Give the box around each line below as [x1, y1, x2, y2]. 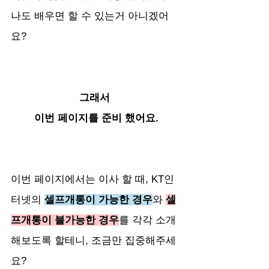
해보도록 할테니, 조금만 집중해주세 [11, 235, 176, 246]
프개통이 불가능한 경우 [11, 214, 119, 226]
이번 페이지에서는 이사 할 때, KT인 [11, 174, 174, 185]
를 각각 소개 [119, 214, 176, 226]
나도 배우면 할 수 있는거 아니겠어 [11, 10, 169, 22]
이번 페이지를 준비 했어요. [34, 112, 159, 124]
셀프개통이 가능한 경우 [44, 194, 153, 205]
